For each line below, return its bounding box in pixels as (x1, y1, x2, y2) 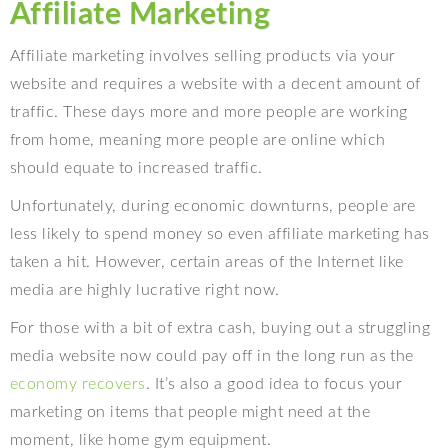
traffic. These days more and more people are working (10, 104, 408, 121)
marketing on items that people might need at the (10, 404, 371, 421)
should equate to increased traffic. (10, 160, 263, 177)
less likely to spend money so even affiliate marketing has (10, 226, 430, 243)
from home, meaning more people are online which (10, 132, 386, 149)
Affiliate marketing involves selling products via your (10, 48, 396, 65)
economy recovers (10, 376, 146, 393)
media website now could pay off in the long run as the (10, 348, 414, 365)
